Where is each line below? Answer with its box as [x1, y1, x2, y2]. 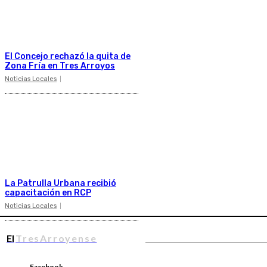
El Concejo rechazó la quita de [5, 51, 131, 62]
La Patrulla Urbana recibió [5, 178, 116, 188]
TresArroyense [15, 232, 97, 244]
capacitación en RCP [5, 187, 91, 198]
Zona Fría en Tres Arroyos [5, 61, 115, 72]
